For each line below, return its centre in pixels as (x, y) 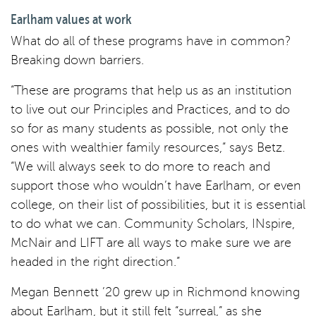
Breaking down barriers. (77, 60)
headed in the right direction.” (95, 261)
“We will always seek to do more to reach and (140, 166)
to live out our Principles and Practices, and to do (150, 109)
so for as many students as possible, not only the (150, 128)
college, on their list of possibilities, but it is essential (158, 204)
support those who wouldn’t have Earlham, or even (156, 185)
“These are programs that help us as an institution (151, 90)
